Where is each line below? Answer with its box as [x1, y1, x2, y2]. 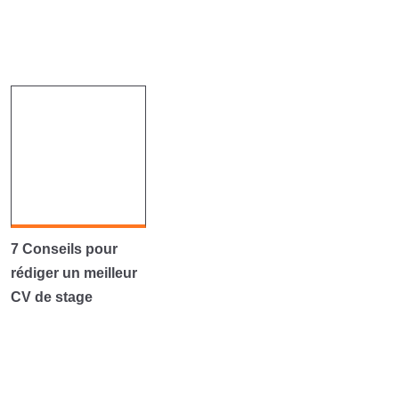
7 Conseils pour [10, 241, 118, 256]
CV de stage [10, 289, 93, 305]
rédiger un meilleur [10, 265, 137, 281]
